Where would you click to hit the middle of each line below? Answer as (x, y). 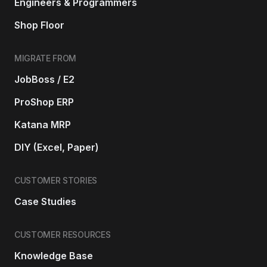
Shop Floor (39, 25)
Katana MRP (43, 124)
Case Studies (45, 201)
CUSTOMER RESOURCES (63, 234)
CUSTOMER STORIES (56, 180)
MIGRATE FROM (46, 58)
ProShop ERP (44, 102)
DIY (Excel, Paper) (57, 147)
